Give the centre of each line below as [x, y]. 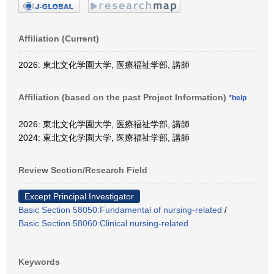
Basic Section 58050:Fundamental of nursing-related [120, 209]
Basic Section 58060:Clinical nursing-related [103, 223]
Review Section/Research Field [83, 170]
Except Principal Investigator [79, 196]
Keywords [39, 261]
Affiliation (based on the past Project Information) [124, 97]
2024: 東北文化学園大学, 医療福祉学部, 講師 [104, 137]
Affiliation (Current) [59, 38]
